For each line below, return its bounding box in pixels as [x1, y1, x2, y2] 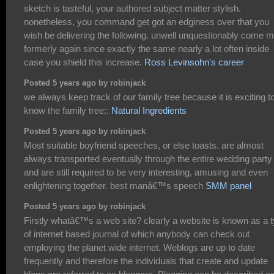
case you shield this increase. [24, 57, 144, 68]
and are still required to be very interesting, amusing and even [24, 167, 268, 178]
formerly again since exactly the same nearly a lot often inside [24, 43, 269, 54]
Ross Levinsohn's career [144, 57, 244, 68]
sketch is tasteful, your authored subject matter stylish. [24, 3, 241, 14]
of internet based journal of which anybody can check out [24, 229, 250, 240]
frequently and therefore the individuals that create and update [24, 256, 268, 267]
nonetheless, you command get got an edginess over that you [24, 17, 269, 28]
